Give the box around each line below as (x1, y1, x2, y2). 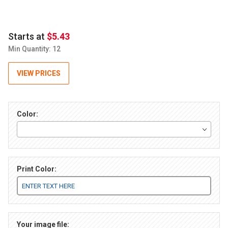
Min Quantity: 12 (8, 45, 61, 53)
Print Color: (17, 165, 56, 174)
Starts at (8, 31, 45, 42)
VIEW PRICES (17, 69, 61, 78)
